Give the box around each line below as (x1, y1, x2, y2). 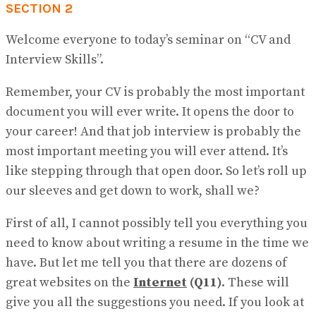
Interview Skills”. (6, 51, 104, 68)
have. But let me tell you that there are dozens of (6, 255, 287, 272)
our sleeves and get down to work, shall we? (6, 183, 260, 200)
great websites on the (6, 274, 133, 291)
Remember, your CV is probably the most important (6, 84, 305, 101)
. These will (221, 274, 289, 291)
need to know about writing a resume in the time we (6, 235, 309, 252)
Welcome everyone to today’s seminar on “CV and (6, 32, 291, 49)
